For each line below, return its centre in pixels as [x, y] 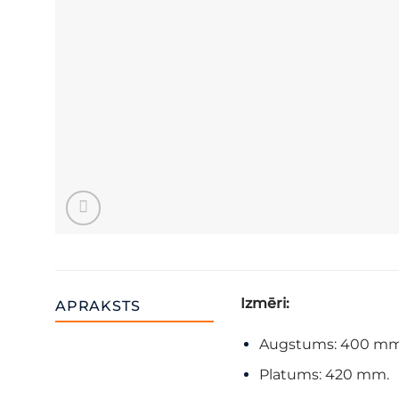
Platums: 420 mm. [325, 375]
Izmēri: [265, 303]
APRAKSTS [98, 305]
